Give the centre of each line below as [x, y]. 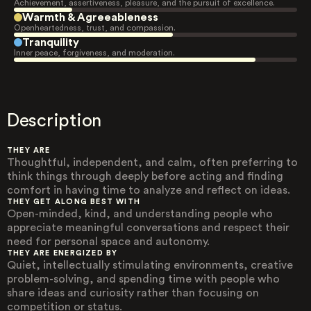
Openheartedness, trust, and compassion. [95, 28]
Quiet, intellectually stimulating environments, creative [150, 265]
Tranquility [51, 42]
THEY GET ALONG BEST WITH [74, 202]
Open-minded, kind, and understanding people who [140, 214]
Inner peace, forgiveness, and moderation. [94, 53]
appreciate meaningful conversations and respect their [148, 228]
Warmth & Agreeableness [90, 17]
